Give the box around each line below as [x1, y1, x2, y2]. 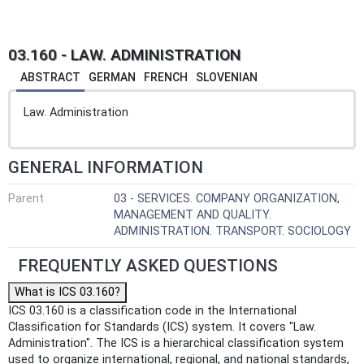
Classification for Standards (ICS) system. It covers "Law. [8, 320, 316, 335]
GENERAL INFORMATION [8, 157, 203, 177]
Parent [8, 191, 44, 206]
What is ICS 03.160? [15, 285, 120, 300]
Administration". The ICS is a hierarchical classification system [8, 336, 344, 351]
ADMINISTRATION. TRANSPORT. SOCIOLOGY [114, 223, 351, 238]
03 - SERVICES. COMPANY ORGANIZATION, [114, 191, 340, 206]
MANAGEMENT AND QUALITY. [114, 207, 271, 222]
